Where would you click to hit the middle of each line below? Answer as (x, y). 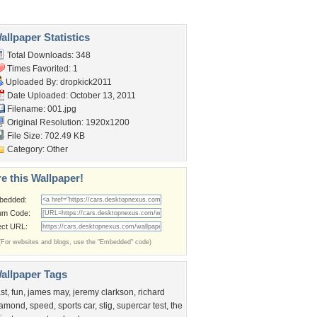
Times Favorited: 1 (41, 69)
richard (151, 292)
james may (48, 292)
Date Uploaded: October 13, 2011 (70, 96)
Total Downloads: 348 (48, 55)
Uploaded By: (32, 82)
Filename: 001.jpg (41, 109)
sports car (76, 306)
